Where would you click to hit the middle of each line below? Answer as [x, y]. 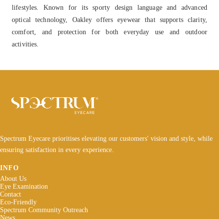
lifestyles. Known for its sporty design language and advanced [109, 7]
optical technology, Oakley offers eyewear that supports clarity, [109, 19]
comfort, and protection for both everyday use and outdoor [109, 32]
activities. [25, 44]
